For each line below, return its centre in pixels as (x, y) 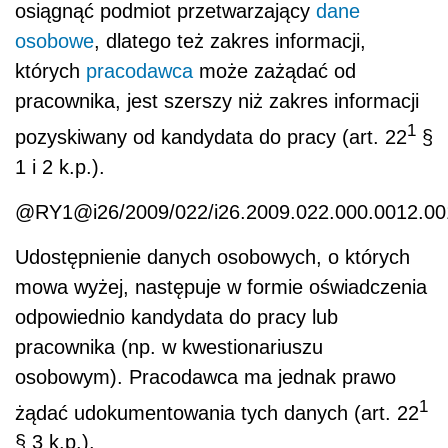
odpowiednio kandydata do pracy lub (176, 316)
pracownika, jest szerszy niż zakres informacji (217, 101)
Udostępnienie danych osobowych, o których (212, 256)
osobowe (54, 41)
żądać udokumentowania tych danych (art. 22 (217, 412)
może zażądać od (274, 71)
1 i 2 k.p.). (60, 166)
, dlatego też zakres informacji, (230, 41)
